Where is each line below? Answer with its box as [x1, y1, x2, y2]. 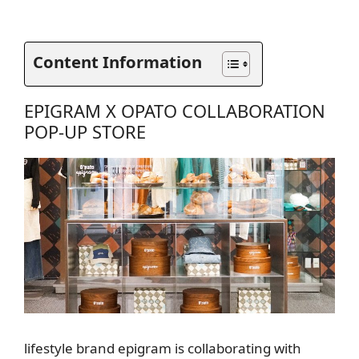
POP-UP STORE [24, 119, 146, 143]
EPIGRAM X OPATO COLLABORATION [24, 98, 325, 123]
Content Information [33, 50, 202, 73]
